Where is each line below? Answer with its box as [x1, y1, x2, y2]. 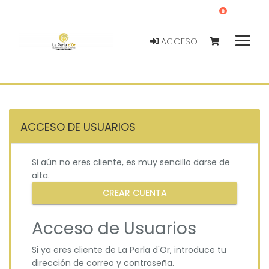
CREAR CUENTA [102, 187, 167, 199]
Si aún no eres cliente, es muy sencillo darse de [32, 156, 230, 168]
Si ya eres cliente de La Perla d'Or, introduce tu [32, 243, 226, 256]
